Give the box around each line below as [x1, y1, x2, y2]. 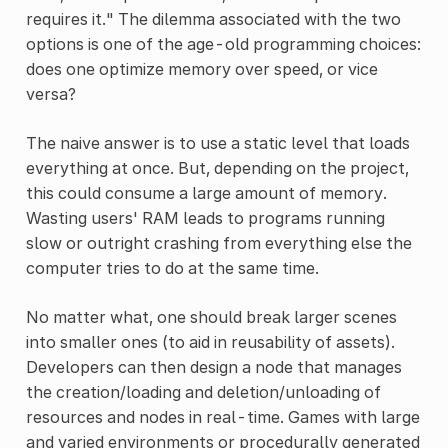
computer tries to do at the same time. [25, 257, 319, 278]
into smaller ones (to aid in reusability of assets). [25, 331, 395, 352]
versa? [25, 83, 76, 104]
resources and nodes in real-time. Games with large [25, 406, 420, 427]
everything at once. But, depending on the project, [25, 157, 409, 178]
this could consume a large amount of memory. [25, 182, 387, 203]
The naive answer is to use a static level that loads [25, 132, 410, 153]
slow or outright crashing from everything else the [25, 232, 412, 253]
